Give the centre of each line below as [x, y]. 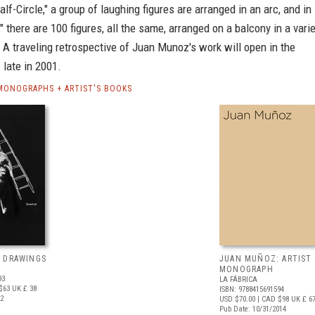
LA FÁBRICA [238, 279]
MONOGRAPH [246, 269]
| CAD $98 [272, 299]
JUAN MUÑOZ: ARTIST [266, 259]
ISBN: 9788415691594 [252, 289]
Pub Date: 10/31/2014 [253, 309]
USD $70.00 [237, 299]
